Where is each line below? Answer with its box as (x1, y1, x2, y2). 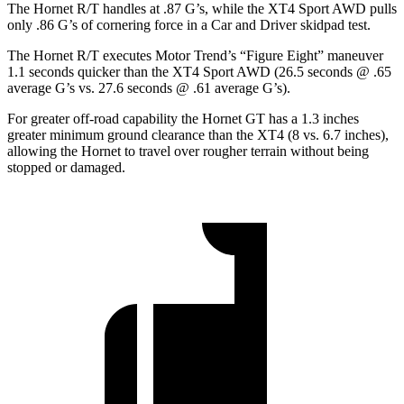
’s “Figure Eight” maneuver (227, 48, 383, 64)
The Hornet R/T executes (7, 48, 155, 64)
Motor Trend (155, 48, 227, 64)
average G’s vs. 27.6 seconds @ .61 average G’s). (7, 80, 290, 96)
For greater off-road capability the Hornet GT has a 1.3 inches (7, 111, 359, 127)
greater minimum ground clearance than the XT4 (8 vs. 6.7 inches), (7, 127, 389, 143)
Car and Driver (211, 17, 297, 33)
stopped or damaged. (7, 160, 125, 176)
